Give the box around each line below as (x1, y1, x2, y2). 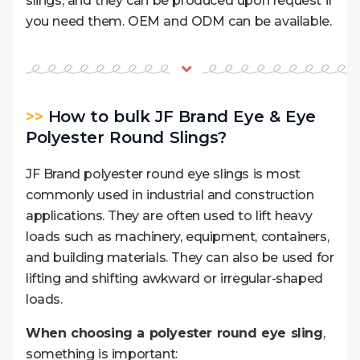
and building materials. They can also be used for (26, 249, 334, 265)
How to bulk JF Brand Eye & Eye (43, 106, 316, 126)
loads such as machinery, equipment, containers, (26, 228, 329, 244)
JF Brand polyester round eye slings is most (26, 166, 301, 182)
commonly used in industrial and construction (26, 186, 314, 202)
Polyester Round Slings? (26, 127, 227, 147)
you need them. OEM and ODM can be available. (26, 13, 332, 29)
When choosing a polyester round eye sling (26, 325, 323, 341)
